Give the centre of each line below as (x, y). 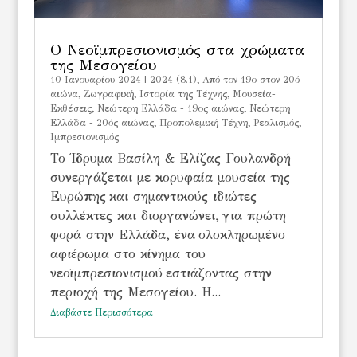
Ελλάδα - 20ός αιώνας (102, 122)
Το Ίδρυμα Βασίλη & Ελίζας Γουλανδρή (170, 158)
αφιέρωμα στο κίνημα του (127, 253)
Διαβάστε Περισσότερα (101, 312)
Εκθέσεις (71, 108)
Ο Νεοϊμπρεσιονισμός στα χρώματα (177, 49)
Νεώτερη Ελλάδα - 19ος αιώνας (170, 108)
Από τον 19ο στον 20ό (251, 79)
